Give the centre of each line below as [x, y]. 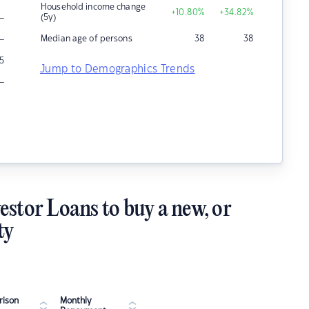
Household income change [93, 7]
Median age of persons [87, 39]
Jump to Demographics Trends [118, 69]
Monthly [76, 301]
